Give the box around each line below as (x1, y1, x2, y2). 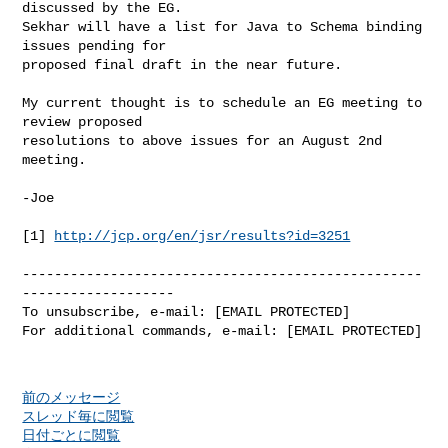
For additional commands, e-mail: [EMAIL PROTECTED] (22, 322, 423, 339)
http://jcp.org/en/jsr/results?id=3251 (54, 227, 351, 244)
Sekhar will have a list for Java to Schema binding (22, 18, 423, 35)
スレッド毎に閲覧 (22, 407, 135, 424)
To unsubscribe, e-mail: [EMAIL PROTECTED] (22, 303, 351, 320)
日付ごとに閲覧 (22, 426, 121, 443)
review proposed (22, 113, 143, 130)
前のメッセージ (22, 388, 121, 405)
